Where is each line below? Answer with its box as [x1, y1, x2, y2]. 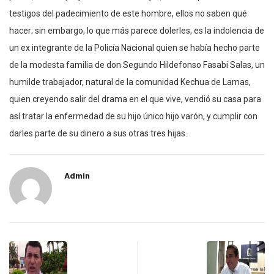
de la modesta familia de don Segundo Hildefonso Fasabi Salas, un [9, 60, 265, 70]
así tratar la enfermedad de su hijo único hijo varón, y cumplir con [9, 111, 257, 122]
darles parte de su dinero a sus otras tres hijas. [9, 128, 187, 139]
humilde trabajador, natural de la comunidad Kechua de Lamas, [9, 77, 251, 87]
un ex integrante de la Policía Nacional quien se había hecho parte [9, 43, 260, 53]
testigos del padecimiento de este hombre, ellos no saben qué [9, 9, 247, 19]
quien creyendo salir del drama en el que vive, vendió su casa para [9, 94, 261, 105]
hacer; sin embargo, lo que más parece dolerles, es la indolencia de [9, 26, 264, 36]
